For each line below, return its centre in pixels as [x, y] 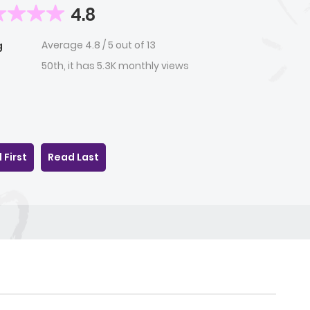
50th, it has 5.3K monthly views [115, 66]
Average [63, 45]
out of [131, 45]
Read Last [73, 157]
